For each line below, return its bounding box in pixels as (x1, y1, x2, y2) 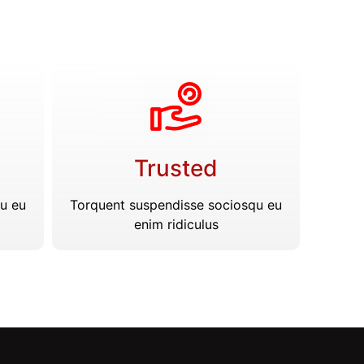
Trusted (134, 154, 218, 183)
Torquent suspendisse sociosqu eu (70, 197, 282, 214)
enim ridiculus (133, 216, 219, 233)
